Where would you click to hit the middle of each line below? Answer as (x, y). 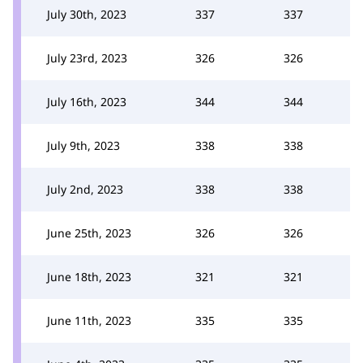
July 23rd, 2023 (87, 58)
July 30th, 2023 (87, 14)
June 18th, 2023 (89, 276)
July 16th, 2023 (87, 101)
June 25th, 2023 (89, 233)
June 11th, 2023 (89, 320)
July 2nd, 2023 (85, 189)
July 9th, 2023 (83, 145)
